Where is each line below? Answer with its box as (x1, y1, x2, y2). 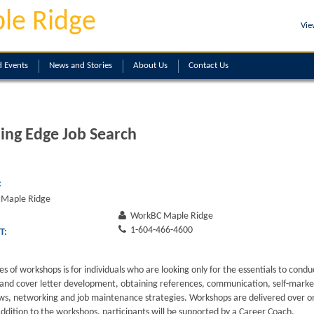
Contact (189, 61, 219, 70)
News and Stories (49, 61, 112, 70)
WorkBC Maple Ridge (128, 211, 214, 221)
